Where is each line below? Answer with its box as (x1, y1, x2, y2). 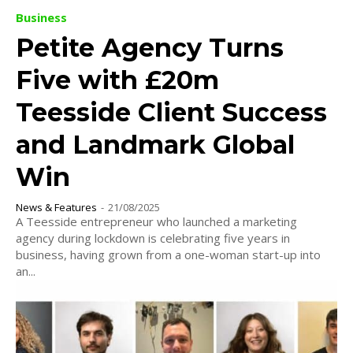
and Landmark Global (16, 128, 295, 160)
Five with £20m (16, 64, 219, 95)
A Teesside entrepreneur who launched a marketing (16, 213, 297, 229)
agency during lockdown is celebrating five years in (16, 229, 290, 246)
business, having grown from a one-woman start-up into (16, 246, 321, 262)
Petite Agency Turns (16, 32, 284, 63)
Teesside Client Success (16, 96, 327, 128)
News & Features (16, 199, 97, 214)
